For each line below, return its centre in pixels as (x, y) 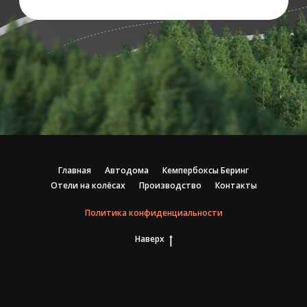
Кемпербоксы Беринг (206, 170)
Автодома (127, 170)
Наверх (149, 239)
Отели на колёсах (88, 185)
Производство (170, 185)
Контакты (236, 185)
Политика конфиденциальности (153, 213)
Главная (75, 170)
